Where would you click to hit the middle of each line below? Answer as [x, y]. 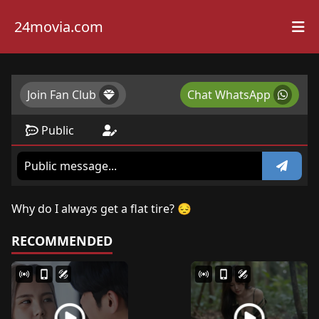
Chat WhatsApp [229, 95]
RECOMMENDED [62, 241]
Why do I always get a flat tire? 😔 [101, 209]
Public [58, 130]
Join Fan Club [62, 95]
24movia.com [59, 26]
